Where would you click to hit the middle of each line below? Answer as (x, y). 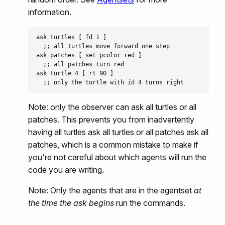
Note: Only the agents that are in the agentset (111, 190)
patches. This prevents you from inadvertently (111, 119)
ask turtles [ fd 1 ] (71, 37)
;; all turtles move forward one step (103, 46)
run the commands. (150, 203)
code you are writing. (66, 170)
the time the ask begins (71, 203)
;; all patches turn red (80, 64)
